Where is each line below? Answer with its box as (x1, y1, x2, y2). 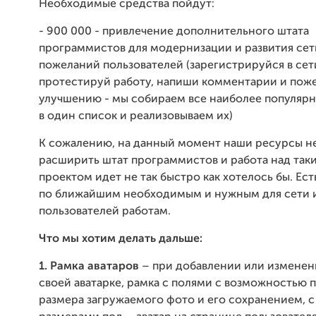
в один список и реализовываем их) (39, 111, 233, 122)
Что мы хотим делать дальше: (39, 233, 202, 245)
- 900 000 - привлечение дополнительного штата (39, 26, 309, 37)
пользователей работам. (39, 206, 171, 217)
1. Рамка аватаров (39, 261, 142, 272)
